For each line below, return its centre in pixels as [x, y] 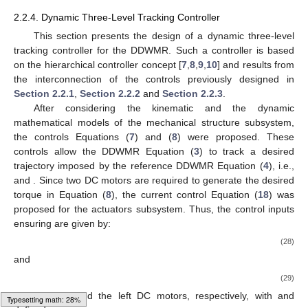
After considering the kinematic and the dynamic [164, 108]
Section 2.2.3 [192, 94]
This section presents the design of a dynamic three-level [164, 36]
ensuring [34, 224]
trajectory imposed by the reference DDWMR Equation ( [139, 166]
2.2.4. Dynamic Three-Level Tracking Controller [117, 17]
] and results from [255, 65]
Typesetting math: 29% [44, 299]
